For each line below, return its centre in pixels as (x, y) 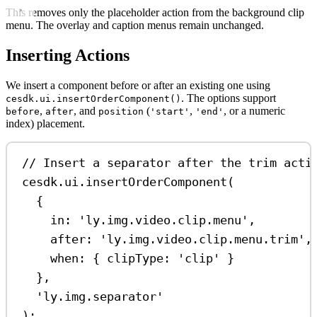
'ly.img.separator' (100, 297)
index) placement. (45, 123)
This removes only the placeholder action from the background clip (155, 12)
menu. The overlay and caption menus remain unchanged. (135, 25)
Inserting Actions (68, 55)
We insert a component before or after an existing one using (138, 85)
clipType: (139, 259)
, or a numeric (254, 110)
